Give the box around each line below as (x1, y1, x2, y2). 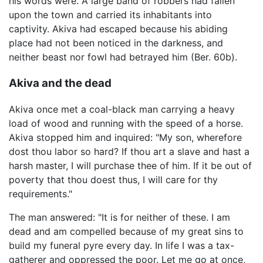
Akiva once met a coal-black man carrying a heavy (9, 103, 235, 116)
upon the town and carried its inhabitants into (9, 8, 212, 21)
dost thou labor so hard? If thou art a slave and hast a (9, 146, 249, 158)
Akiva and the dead (9, 76, 112, 90)
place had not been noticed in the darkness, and (9, 36, 223, 49)
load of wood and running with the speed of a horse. (9, 117, 243, 130)
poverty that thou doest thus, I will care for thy (9, 174, 218, 186)
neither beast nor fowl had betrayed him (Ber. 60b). (9, 50, 237, 63)
